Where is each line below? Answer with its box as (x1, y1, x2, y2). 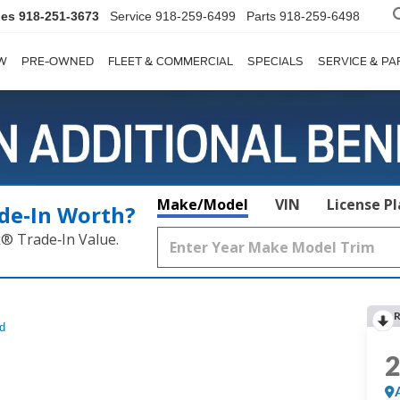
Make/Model (157, 195, 248, 215)
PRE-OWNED (21, 54, 94, 69)
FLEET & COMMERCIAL (108, 54, 233, 69)
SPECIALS (247, 54, 304, 69)
